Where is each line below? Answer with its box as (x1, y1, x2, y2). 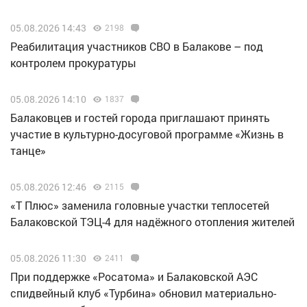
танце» (10, 143, 46, 158)
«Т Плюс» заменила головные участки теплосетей (10, 198, 269, 213)
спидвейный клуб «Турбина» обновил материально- (10, 286, 276, 301)
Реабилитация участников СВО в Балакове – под (10, 39, 263, 54)
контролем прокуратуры (10, 56, 136, 71)
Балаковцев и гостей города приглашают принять (10, 110, 270, 125)
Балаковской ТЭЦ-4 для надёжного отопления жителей (10, 214, 295, 230)
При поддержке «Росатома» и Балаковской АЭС (10, 269, 258, 284)
